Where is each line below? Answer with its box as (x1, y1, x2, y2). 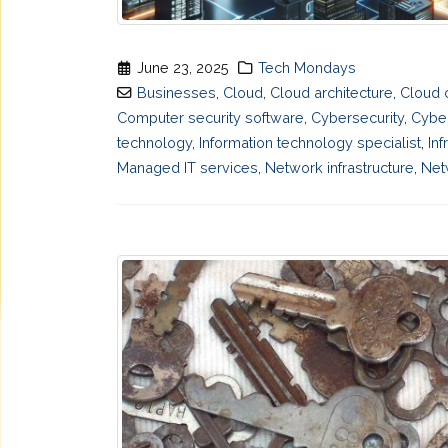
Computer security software (117, 109, 304, 127)
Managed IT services (117, 159, 258, 177)
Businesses (137, 84, 217, 102)
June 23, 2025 (137, 59, 230, 77)
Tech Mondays (257, 59, 356, 77)
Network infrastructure (265, 159, 414, 177)
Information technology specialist (199, 134, 421, 152)
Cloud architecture (270, 84, 394, 102)
